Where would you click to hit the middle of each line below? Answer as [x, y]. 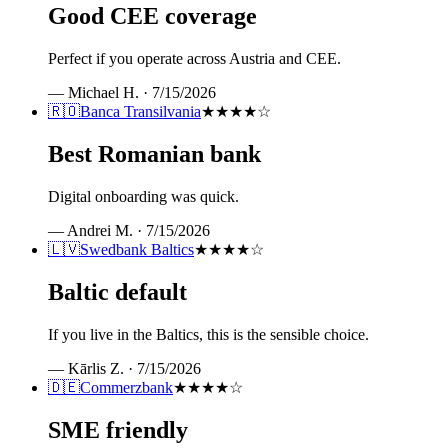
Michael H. [103, 92]
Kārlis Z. [96, 368]
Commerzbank [126, 387]
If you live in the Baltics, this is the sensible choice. [208, 334]
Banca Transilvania [140, 111]
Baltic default [117, 291]
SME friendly [118, 429]
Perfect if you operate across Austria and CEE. [194, 58]
